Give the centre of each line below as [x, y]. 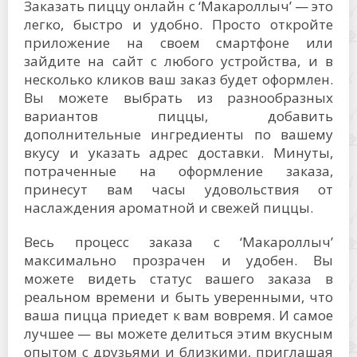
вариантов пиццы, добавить [178, 116]
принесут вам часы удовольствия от [178, 189]
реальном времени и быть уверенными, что [178, 297]
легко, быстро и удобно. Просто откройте [178, 24]
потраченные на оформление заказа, [178, 171]
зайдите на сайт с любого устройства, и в [178, 61]
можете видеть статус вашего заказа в [178, 279]
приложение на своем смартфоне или [178, 43]
